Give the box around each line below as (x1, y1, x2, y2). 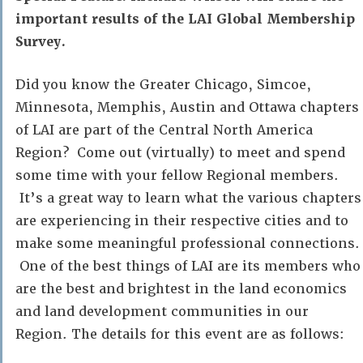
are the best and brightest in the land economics (15, 280, 347, 297)
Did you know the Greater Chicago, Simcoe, (15, 76, 311, 93)
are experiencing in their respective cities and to (15, 212, 348, 229)
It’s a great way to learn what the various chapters (15, 190, 361, 207)
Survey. (15, 33, 66, 50)
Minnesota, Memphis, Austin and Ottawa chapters (15, 99, 359, 116)
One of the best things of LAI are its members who (15, 258, 361, 275)
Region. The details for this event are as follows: (15, 326, 344, 343)
